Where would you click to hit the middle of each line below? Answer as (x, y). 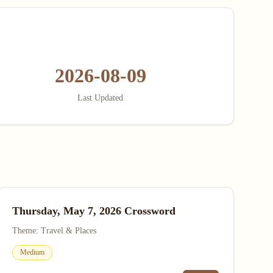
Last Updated (101, 98)
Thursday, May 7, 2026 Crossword (94, 211)
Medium (32, 252)
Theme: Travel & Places (54, 231)
